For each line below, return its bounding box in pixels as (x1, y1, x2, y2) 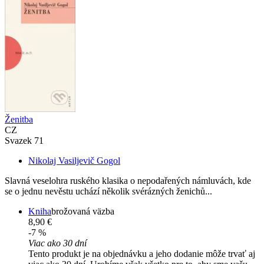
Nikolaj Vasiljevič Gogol (28, 156, 120, 166)
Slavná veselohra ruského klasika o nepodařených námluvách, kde (5, 176, 251, 186)
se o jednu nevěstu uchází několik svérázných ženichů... (5, 186, 212, 197)
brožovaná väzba (51, 206, 114, 217)
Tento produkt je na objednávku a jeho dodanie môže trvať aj (28, 249, 255, 259)
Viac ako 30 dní (28, 238, 87, 249)
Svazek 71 (5, 136, 44, 146)
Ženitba (5, 114, 33, 125)
